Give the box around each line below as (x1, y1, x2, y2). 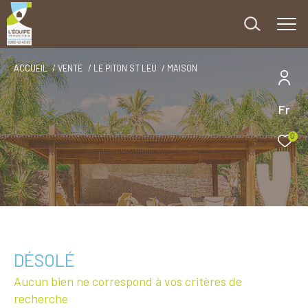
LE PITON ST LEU (93, 63, 157, 73)
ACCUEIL (14, 63, 47, 73)
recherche (14, 291, 68, 306)
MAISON (167, 63, 198, 73)
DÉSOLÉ (14, 250, 75, 270)
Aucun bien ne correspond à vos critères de (14, 274, 242, 289)
